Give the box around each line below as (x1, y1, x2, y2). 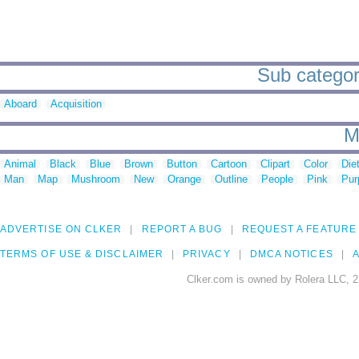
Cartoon (211, 158, 247, 171)
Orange (167, 173, 201, 186)
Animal (4, 158, 36, 171)
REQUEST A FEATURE (241, 224, 357, 236)
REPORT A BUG (141, 224, 223, 236)
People (261, 173, 293, 186)
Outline (215, 173, 248, 186)
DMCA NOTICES (249, 248, 333, 260)
